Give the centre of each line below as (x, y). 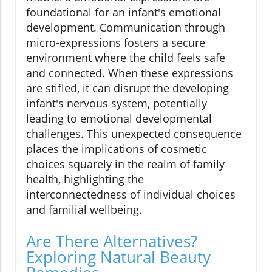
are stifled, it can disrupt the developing (127, 88)
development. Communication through (126, 28)
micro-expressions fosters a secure (116, 43)
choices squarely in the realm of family (125, 164)
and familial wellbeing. (84, 210)
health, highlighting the (85, 179)
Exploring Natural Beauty (118, 257)
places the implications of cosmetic (117, 149)
